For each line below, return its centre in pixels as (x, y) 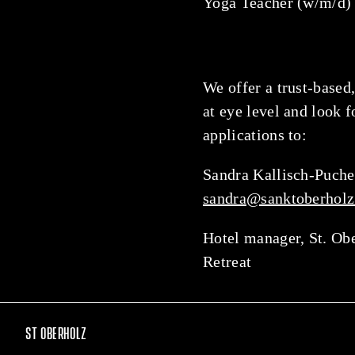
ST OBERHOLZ (57, 334)
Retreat (227, 262)
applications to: (255, 135)
